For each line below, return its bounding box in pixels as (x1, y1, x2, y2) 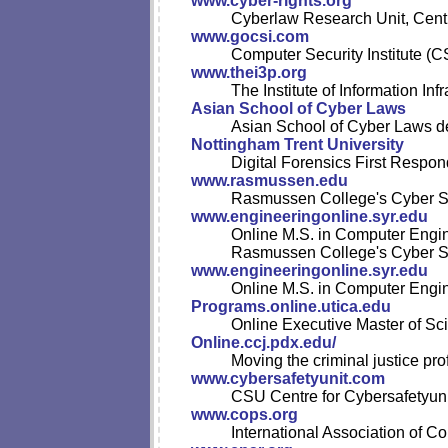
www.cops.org (191, 406, 298, 423)
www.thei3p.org (191, 64, 307, 81)
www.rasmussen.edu (191, 172, 348, 189)
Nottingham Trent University (191, 136, 404, 153)
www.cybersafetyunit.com (191, 370, 385, 387)
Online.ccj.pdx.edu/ (191, 334, 336, 351)
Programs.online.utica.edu (191, 298, 391, 315)
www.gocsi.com (191, 28, 309, 45)
